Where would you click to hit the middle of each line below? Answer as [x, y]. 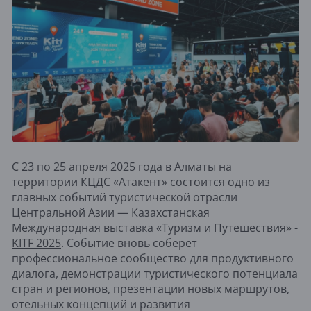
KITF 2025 [36, 243]
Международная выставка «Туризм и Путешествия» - [155, 228]
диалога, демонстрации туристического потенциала [155, 274]
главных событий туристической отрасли [125, 197]
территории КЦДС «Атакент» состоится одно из [141, 182]
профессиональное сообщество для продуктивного [153, 259]
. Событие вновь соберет [129, 243]
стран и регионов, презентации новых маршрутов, [151, 289]
